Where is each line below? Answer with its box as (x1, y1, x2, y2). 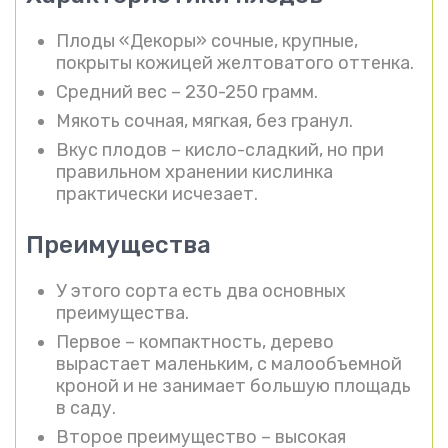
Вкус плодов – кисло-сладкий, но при (56, 138, 384, 161)
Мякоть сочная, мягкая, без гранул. (56, 109, 353, 132)
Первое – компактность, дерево (56, 330, 334, 353)
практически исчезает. (56, 182, 258, 205)
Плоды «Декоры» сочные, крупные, (56, 29, 358, 52)
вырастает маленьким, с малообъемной (56, 352, 402, 375)
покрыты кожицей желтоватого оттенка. (56, 51, 414, 74)
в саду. (56, 396, 116, 419)
